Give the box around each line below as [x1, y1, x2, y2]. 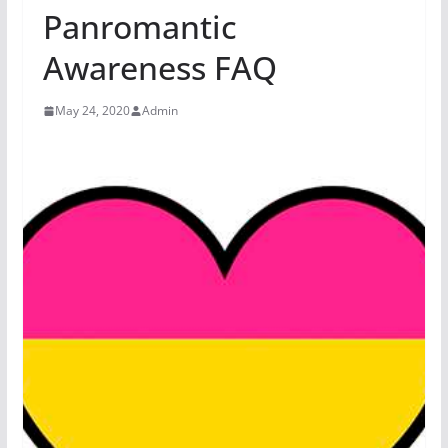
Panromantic [42, 5, 237, 48]
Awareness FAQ [42, 46, 277, 89]
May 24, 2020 [54, 102, 130, 119]
